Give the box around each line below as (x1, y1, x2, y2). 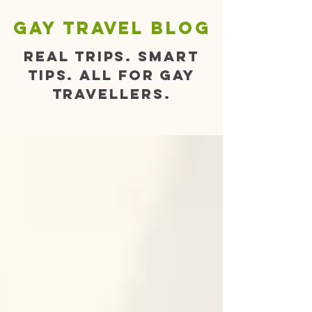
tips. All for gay (27, 66, 196, 84)
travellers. (52, 85, 171, 102)
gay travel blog (13, 17, 211, 39)
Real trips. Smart (24, 47, 199, 65)
